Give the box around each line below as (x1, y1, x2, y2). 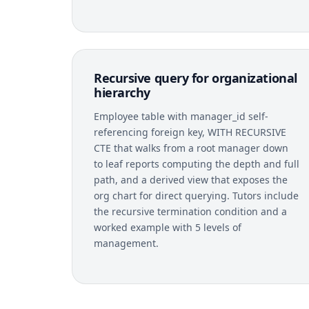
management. (94, 236, 159, 250)
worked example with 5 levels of (94, 220, 241, 234)
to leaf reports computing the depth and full (94, 157, 299, 170)
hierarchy (94, 83, 150, 101)
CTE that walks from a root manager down (94, 141, 288, 154)
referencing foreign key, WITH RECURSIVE (94, 125, 286, 139)
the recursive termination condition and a (94, 204, 287, 218)
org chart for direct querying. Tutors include (94, 188, 299, 202)
